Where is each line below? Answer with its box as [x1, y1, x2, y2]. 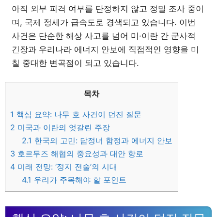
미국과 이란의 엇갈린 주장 [15, 123, 110, 133]
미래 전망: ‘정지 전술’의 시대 [15, 162, 117, 172]
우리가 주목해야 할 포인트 [31, 175, 127, 185]
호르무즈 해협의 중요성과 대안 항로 [15, 149, 143, 159]
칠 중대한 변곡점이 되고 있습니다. [12, 58, 139, 68]
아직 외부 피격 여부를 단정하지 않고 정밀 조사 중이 [12, 3, 204, 14]
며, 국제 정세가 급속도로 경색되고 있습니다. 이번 [12, 17, 196, 27]
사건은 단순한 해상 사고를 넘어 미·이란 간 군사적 [12, 31, 196, 41]
